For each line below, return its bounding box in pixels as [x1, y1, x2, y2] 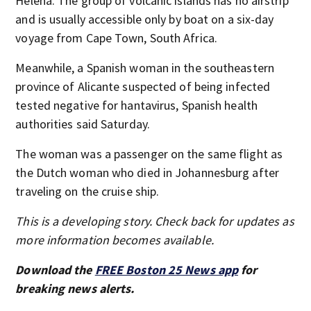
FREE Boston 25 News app [94, 262, 239, 278]
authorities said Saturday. [15, 116, 150, 132]
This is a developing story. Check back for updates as [15, 213, 294, 229]
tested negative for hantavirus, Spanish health [15, 97, 258, 113]
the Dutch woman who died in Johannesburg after [15, 165, 279, 180]
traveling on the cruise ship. [15, 183, 160, 199]
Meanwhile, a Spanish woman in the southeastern [15, 60, 274, 76]
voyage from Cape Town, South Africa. [15, 30, 217, 46]
